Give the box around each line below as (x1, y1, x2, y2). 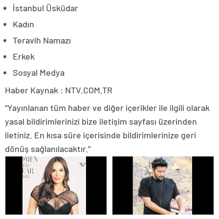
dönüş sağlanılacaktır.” (5, 143, 90, 154)
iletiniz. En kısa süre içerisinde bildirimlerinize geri (5, 129, 196, 140)
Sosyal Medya (13, 66, 65, 78)
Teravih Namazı (13, 34, 71, 45)
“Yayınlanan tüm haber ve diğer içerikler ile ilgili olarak (5, 102, 210, 113)
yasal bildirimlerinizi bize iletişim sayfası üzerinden (5, 115, 197, 127)
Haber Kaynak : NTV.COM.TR (5, 84, 112, 95)
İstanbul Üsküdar (13, 2, 78, 13)
